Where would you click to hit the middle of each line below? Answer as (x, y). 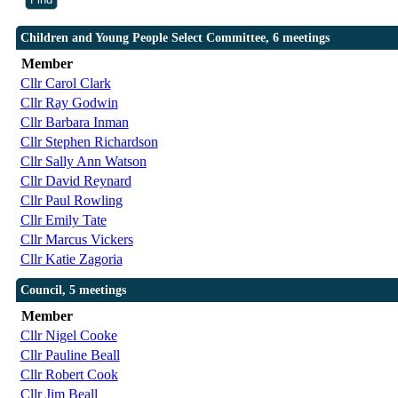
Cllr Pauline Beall (70, 355)
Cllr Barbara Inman (74, 123)
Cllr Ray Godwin (69, 103)
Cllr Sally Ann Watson (83, 162)
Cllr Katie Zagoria (71, 259)
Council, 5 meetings (73, 291)
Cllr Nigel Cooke (68, 336)
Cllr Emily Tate (63, 220)
